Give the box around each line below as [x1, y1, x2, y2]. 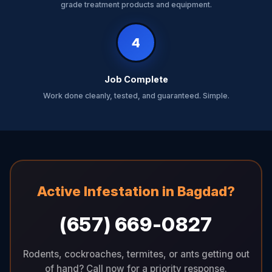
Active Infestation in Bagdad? [37, 182, 235, 199]
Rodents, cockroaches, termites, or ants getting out [22, 248, 250, 260]
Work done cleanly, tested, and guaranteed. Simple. [42, 91, 229, 100]
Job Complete [104, 74, 168, 84]
